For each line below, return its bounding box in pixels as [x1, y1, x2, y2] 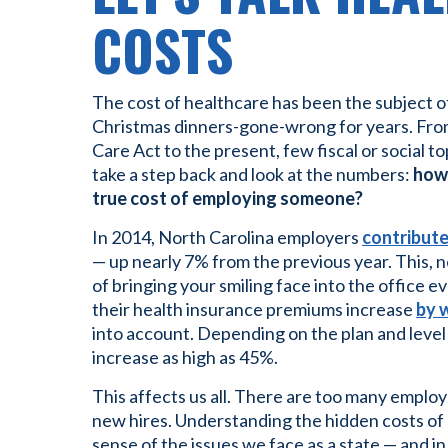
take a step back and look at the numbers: [92, 163, 413, 185]
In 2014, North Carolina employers [92, 226, 362, 248]
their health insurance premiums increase [92, 298, 416, 320]
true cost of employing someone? [92, 187, 363, 209]
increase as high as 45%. [92, 346, 278, 368]
